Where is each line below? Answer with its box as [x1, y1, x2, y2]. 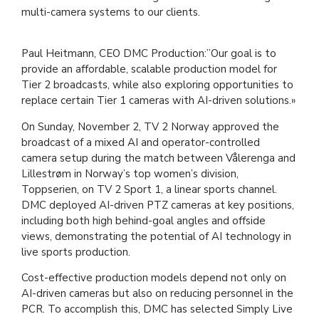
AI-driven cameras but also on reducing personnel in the [21, 286, 293, 301]
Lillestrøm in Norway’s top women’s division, [21, 166, 239, 181]
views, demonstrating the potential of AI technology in [21, 229, 291, 244]
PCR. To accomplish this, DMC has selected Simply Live [21, 302, 293, 317]
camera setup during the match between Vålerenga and [21, 150, 296, 165]
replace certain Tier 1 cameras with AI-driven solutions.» [21, 93, 296, 108]
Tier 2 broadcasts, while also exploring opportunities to [21, 78, 293, 93]
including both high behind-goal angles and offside [21, 213, 266, 228]
